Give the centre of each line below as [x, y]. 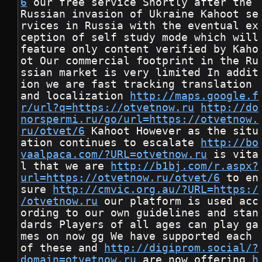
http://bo [230, 143]
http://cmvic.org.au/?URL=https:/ [156, 190]
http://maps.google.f [194, 96]
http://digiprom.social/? [182, 248]
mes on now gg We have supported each [140, 237]
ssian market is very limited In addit [140, 73]
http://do [230, 108]
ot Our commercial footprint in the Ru [140, 61]
